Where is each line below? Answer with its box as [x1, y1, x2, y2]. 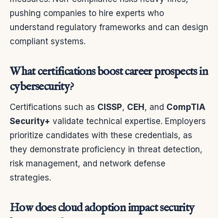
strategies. [10, 173, 51, 183]
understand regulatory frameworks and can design [10, 22, 208, 33]
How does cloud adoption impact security [10, 200, 195, 216]
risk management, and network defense [10, 159, 165, 169]
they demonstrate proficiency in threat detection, [10, 145, 202, 155]
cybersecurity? [10, 79, 74, 95]
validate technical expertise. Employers [50, 116, 206, 127]
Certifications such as [10, 102, 97, 112]
